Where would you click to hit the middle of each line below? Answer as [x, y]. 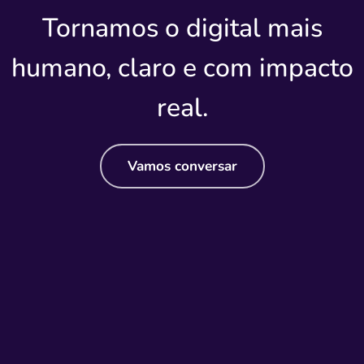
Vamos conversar [182, 166]
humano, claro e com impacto [182, 68]
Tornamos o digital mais [182, 28]
